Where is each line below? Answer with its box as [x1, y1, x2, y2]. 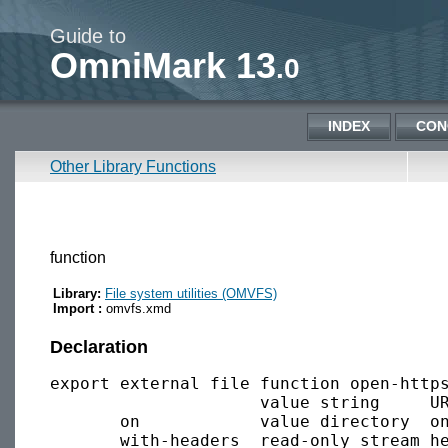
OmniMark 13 [50, 45, 276, 86]
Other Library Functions [50, 158, 216, 175]
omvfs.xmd [102, 300, 171, 316]
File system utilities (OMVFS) [105, 285, 277, 301]
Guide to [50, 25, 126, 47]
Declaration [50, 336, 148, 357]
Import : [53, 300, 102, 316]
